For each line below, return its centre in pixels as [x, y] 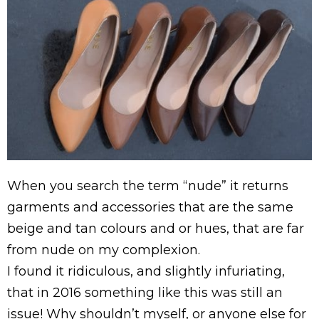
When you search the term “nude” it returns [148, 186]
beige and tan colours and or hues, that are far [156, 229]
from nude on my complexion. [104, 250]
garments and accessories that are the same [150, 208]
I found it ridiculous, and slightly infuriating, [146, 272]
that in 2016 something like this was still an [145, 293]
